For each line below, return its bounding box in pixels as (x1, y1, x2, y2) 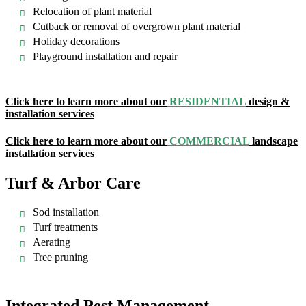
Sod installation (33, 206, 99, 218)
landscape (249, 135, 298, 147)
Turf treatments (33, 221, 98, 233)
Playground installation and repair (33, 51, 178, 63)
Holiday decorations (33, 36, 120, 48)
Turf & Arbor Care (5, 174, 141, 192)
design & (246, 96, 290, 108)
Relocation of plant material (33, 5, 152, 18)
